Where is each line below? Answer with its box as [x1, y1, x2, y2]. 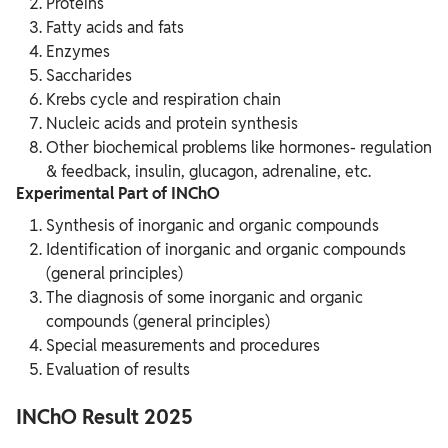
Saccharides [46, 65, 132, 87]
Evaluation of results [46, 359, 190, 381]
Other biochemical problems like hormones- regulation [46, 137, 432, 159]
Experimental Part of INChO [16, 183, 220, 205]
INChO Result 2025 [16, 404, 193, 431]
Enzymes [46, 41, 110, 63]
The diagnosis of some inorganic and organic [46, 287, 363, 309]
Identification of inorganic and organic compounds [46, 239, 406, 261]
